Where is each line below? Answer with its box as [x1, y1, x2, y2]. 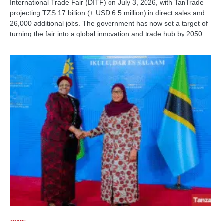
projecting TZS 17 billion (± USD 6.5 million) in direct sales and [10, 9, 205, 17]
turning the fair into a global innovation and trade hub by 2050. [10, 30, 204, 37]
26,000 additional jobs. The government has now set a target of [10, 19, 208, 27]
